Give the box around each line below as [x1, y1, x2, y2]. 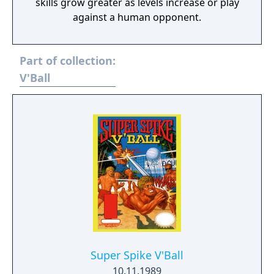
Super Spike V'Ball [91, 248, 183, 262]
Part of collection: [20, 53, 116, 68]
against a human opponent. [73, 10, 201, 24]
